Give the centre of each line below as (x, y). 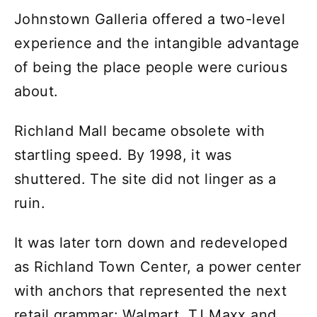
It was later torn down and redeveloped (151, 243)
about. (36, 92)
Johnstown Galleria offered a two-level (150, 19)
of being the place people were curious (151, 68)
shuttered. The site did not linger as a (145, 179)
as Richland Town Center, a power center (158, 267)
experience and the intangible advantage (157, 44)
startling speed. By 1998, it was (123, 155)
